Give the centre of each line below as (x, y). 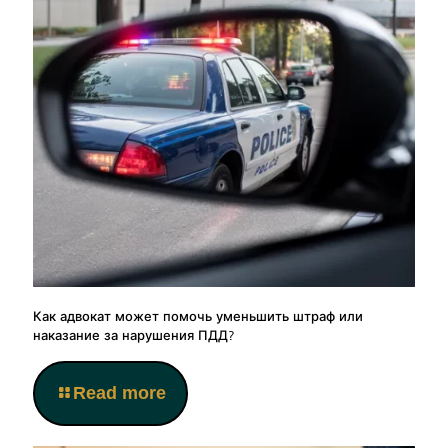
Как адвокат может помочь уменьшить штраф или (198, 317)
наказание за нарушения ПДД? (134, 336)
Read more (119, 393)
